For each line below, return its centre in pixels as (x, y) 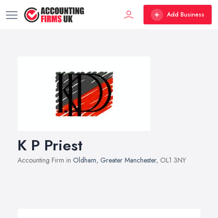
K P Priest (50, 145)
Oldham (85, 160)
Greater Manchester (128, 160)
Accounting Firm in (45, 160)
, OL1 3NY (171, 160)
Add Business (186, 15)
